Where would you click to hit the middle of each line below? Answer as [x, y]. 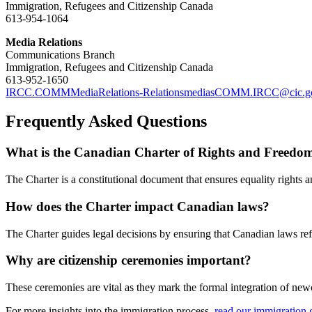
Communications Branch [60, 54]
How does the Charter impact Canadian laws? [138, 206]
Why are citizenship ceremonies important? [128, 260]
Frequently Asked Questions [106, 122]
